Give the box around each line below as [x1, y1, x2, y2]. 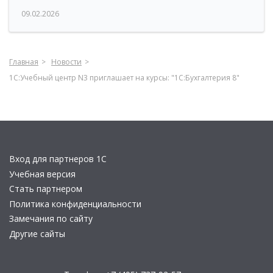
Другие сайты [9, 227, 65, 239]
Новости [51, 57, 82, 67]
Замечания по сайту [9, 213, 93, 224]
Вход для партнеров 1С [9, 153, 107, 165]
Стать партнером [9, 183, 82, 194]
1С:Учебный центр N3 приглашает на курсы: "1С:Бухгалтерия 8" [9, 73, 239, 83]
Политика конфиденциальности [9, 197, 141, 210]
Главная [9, 57, 38, 67]
